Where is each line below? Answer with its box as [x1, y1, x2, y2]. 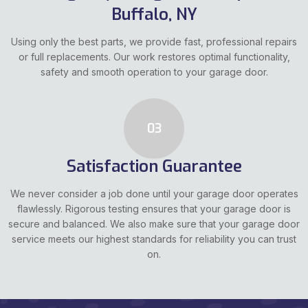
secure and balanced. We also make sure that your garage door [8, 218, 300, 230]
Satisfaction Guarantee [66, 155, 242, 178]
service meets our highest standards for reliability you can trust [12, 233, 296, 245]
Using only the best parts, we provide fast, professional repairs [11, 36, 297, 48]
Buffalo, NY [111, 3, 197, 26]
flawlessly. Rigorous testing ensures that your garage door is [17, 203, 291, 215]
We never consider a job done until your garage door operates [10, 188, 298, 200]
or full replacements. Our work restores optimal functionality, [18, 51, 290, 63]
